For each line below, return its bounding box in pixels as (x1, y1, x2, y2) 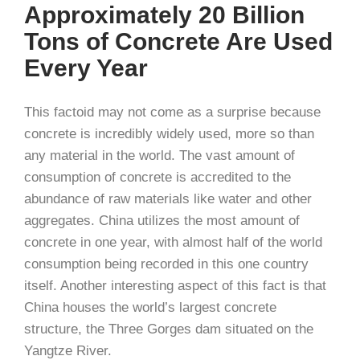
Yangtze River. (24, 343, 112, 358)
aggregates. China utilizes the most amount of (24, 213, 300, 228)
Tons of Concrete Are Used (24, 28, 333, 55)
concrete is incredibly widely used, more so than (24, 126, 314, 141)
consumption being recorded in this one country (24, 256, 309, 272)
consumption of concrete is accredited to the (24, 170, 291, 185)
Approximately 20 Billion (24, 2, 305, 28)
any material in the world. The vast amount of (24, 148, 295, 163)
